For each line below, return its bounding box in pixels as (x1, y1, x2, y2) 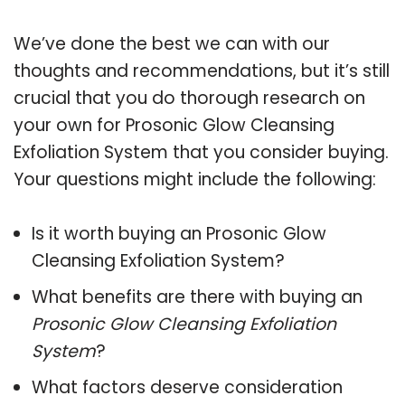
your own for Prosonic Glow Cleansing (14, 112, 334, 137)
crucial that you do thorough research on (14, 85, 365, 110)
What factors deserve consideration (32, 374, 343, 400)
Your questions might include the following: (14, 166, 376, 192)
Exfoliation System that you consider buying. (14, 139, 389, 165)
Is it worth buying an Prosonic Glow (32, 221, 326, 246)
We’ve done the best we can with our (14, 31, 330, 56)
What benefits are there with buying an (32, 284, 363, 309)
